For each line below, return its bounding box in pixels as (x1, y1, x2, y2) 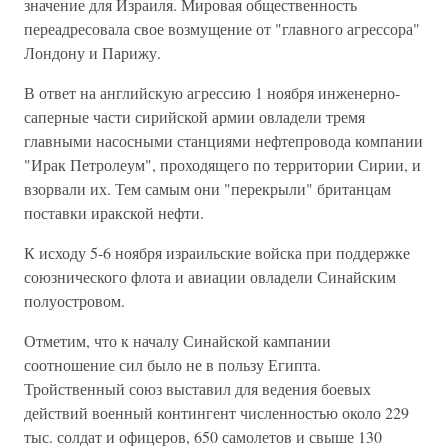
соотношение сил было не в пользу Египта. (24, 354, 321, 375)
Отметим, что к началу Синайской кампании (24, 330, 331, 351)
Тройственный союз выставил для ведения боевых (24, 378, 371, 399)
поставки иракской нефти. (24, 202, 204, 223)
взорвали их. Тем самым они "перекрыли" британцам (24, 178, 391, 199)
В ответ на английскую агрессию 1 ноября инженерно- (24, 82, 400, 103)
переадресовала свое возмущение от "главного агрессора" (24, 18, 420, 39)
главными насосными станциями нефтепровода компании (24, 130, 423, 151)
